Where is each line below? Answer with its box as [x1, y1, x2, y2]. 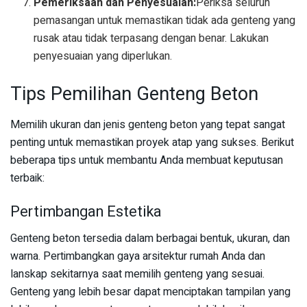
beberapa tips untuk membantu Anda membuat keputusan [10, 151, 283, 169]
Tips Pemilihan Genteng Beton [10, 80, 258, 108]
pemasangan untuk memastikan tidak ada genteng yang [34, 12, 296, 29]
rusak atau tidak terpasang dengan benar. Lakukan [34, 30, 269, 47]
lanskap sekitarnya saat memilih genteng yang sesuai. [10, 266, 265, 283]
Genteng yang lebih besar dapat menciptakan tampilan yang [10, 284, 291, 301]
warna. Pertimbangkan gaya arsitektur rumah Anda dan [10, 248, 265, 265]
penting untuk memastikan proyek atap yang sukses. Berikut [10, 134, 294, 151]
